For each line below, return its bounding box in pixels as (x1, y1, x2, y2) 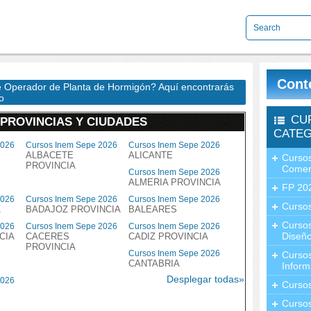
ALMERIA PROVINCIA (128, 177, 221, 187)
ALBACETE (26, 150, 74, 160)
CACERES (26, 231, 69, 242)
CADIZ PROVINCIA (128, 231, 208, 242)
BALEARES (128, 204, 177, 215)
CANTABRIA (128, 258, 180, 269)
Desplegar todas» (167, 274, 244, 285)
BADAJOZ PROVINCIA (26, 204, 121, 215)
